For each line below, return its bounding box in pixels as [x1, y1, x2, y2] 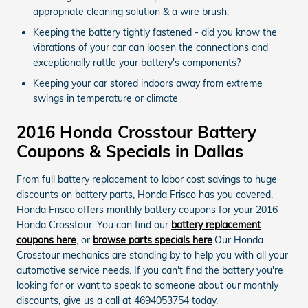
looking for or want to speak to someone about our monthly [16, 278, 278, 291]
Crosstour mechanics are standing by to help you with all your [16, 248, 288, 261]
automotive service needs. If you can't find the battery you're [16, 263, 283, 276]
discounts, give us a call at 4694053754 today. [16, 294, 218, 307]
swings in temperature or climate [33, 91, 178, 104]
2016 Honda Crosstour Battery [16, 121, 256, 142]
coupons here [16, 233, 76, 246]
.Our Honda [212, 233, 263, 246]
